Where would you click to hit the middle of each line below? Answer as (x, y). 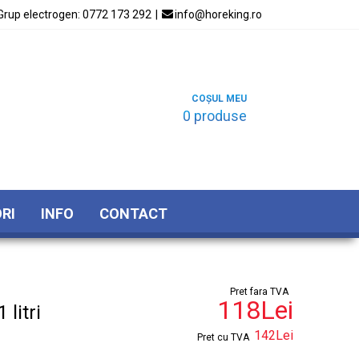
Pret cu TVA (223, 337)
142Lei (274, 335)
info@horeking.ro (218, 14)
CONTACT (133, 213)
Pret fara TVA (259, 292)
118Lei (255, 310)
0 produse (215, 115)
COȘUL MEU (219, 99)
